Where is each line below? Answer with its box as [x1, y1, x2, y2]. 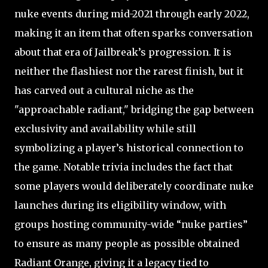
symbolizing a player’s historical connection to [14, 141, 243, 154]
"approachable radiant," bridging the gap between [14, 103, 254, 115]
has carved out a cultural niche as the [14, 84, 194, 96]
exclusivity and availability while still [14, 122, 196, 135]
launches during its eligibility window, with [14, 199, 226, 211]
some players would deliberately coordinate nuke [14, 179, 254, 192]
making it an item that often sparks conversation [14, 26, 252, 39]
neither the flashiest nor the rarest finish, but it [14, 65, 243, 77]
